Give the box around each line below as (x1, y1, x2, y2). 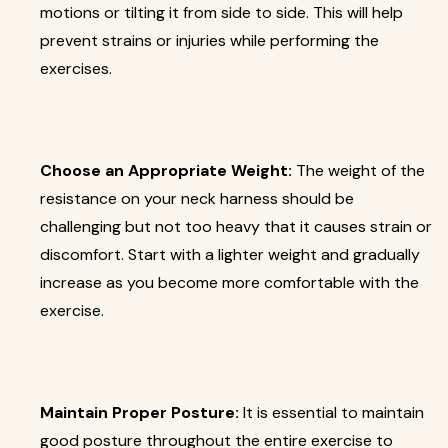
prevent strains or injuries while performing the (40, 30, 379, 51)
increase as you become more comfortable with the (40, 272, 419, 293)
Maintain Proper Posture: (40, 402, 239, 423)
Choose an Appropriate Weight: (40, 160, 292, 181)
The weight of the (292, 160, 425, 181)
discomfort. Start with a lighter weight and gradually (40, 244, 420, 265)
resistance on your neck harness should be (40, 188, 354, 209)
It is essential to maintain (239, 402, 424, 423)
